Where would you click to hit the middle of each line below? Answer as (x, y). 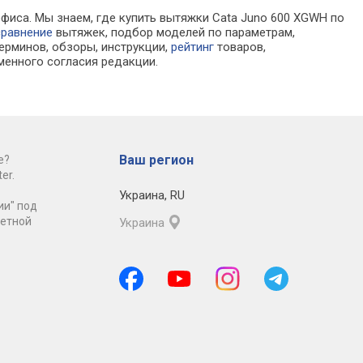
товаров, (240, 47)
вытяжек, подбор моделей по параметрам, (174, 33)
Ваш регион (156, 160)
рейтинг (193, 47)
